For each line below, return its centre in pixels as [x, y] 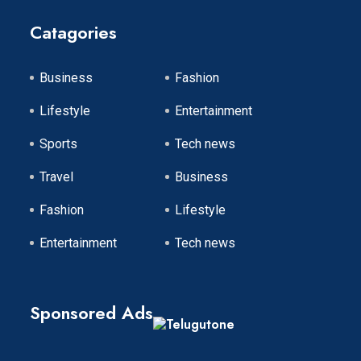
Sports [58, 144]
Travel [56, 177]
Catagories [73, 33]
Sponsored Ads [91, 312]
